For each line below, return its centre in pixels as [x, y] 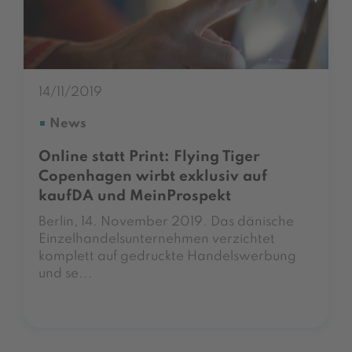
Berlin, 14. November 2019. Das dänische [166, 222]
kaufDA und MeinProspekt [135, 197]
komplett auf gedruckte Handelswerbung [167, 257]
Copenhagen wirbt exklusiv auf [153, 177]
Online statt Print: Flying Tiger [149, 158]
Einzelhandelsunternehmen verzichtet [157, 240]
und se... [66, 274]
